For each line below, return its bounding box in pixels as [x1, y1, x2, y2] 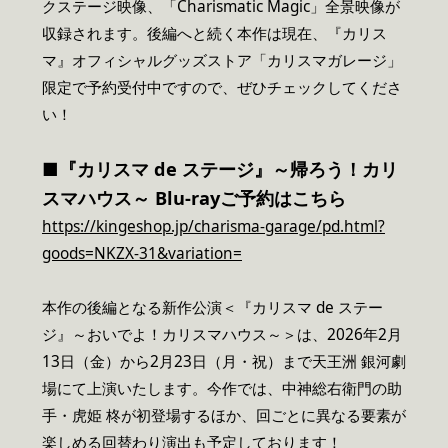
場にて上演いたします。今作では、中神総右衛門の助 [42, 377, 402, 399]
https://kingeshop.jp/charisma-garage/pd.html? [42, 215, 385, 237]
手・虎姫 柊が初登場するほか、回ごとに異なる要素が [42, 404, 406, 426]
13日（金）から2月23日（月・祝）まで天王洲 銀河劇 [42, 350, 406, 372]
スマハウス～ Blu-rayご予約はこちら [42, 185, 346, 210]
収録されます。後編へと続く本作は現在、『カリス [42, 22, 387, 44]
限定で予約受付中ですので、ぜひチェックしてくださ [42, 76, 402, 98]
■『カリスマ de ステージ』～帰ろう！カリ [42, 156, 398, 181]
